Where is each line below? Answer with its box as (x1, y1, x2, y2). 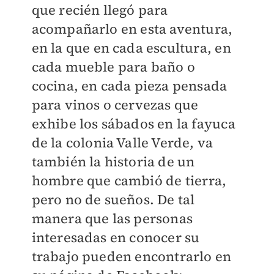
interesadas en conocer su (31, 228, 200, 247)
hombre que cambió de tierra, (31, 171, 227, 190)
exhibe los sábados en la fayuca (31, 114, 235, 133)
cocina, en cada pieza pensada (31, 76, 228, 95)
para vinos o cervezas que (31, 95, 199, 114)
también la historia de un (31, 152, 195, 171)
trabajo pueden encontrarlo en (31, 247, 232, 266)
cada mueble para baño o (31, 57, 196, 76)
